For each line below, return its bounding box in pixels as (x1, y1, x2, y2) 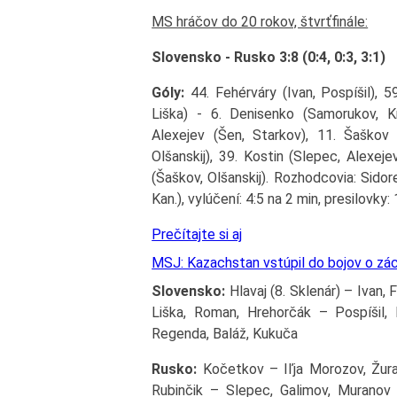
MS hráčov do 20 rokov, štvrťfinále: (152, 12, 369, 30)
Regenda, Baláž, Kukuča (152, 324, 299, 342)
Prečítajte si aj (152, 225, 243, 243)
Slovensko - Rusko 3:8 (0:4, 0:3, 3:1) (152, 48, 386, 66)
